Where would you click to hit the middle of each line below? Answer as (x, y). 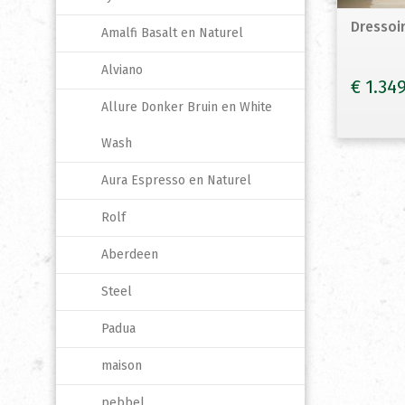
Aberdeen (130, 254)
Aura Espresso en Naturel (176, 180)
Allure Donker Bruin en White (187, 107)
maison (122, 366)
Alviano (122, 70)
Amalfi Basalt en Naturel (172, 33)
